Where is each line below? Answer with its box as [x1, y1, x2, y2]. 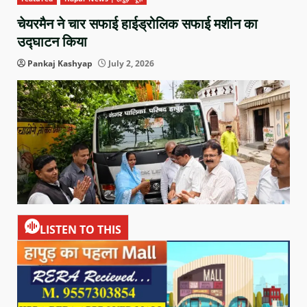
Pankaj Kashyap [27, 58, 93, 70]
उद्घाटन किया [17, 34, 87, 51]
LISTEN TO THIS [40, 222, 121, 237]
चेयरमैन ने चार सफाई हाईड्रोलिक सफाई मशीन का [17, 16, 258, 33]
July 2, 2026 [106, 58, 154, 70]
